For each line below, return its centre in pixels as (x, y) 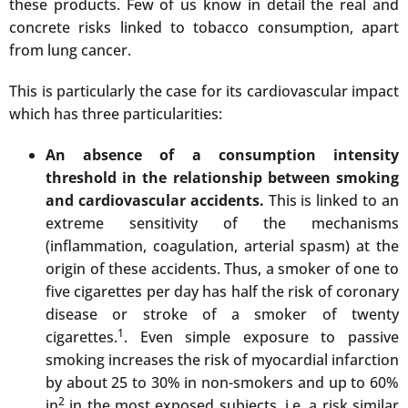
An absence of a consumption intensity (222, 155)
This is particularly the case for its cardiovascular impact (204, 92)
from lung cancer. (70, 51)
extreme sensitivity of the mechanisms (222, 224)
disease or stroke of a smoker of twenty (222, 315)
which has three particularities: (116, 114)
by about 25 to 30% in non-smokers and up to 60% (222, 383)
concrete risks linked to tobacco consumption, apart (204, 28)
